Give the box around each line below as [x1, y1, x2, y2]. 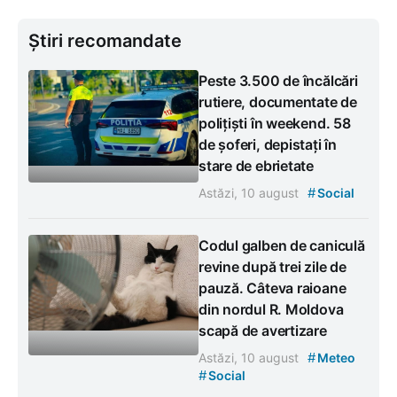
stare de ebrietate [198, 156, 314, 175]
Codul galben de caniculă [198, 236, 365, 254]
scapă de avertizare [198, 321, 327, 339]
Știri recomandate [28, 29, 182, 51]
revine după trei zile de [198, 257, 346, 276]
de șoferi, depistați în [198, 135, 337, 153]
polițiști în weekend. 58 [198, 113, 351, 132]
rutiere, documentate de [198, 92, 357, 111]
